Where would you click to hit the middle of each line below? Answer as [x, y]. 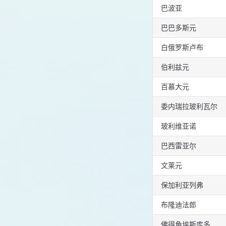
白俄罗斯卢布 [182, 47]
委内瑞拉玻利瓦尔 [189, 106]
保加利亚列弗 [182, 185]
